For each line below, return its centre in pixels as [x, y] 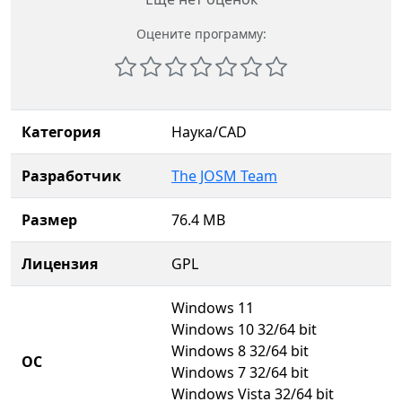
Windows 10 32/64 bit [244, 329]
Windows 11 [213, 308]
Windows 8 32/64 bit [240, 351]
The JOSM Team [224, 176]
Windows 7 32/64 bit [240, 372]
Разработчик [71, 176]
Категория [61, 132]
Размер [49, 220]
